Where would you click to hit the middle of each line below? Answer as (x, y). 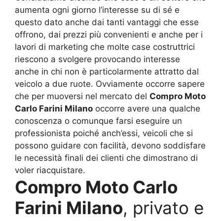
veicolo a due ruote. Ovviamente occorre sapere (110, 84)
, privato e (163, 207)
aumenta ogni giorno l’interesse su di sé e (97, 10)
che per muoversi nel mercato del (82, 96)
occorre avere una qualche (147, 108)
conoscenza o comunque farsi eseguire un (98, 121)
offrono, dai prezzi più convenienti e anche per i (109, 34)
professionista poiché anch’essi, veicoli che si (104, 133)
